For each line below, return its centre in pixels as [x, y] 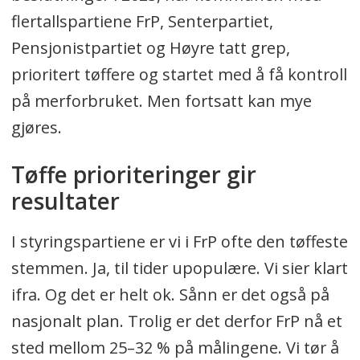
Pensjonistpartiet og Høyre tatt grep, [150, 47]
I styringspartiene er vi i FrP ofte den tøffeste [179, 241]
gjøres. [36, 127]
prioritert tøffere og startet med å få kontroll [179, 74]
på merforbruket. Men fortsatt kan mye [161, 100]
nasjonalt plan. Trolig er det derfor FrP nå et [176, 321]
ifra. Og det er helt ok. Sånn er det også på [170, 294]
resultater [68, 200]
